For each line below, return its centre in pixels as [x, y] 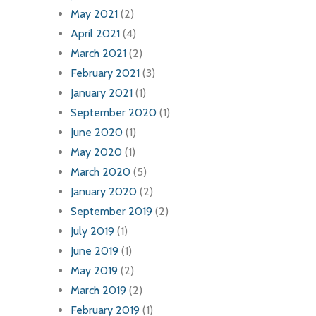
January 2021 [102, 93]
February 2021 [105, 73]
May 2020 [96, 152]
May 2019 [94, 271]
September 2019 [111, 212]
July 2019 [92, 231]
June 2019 [95, 251]
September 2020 [114, 113]
